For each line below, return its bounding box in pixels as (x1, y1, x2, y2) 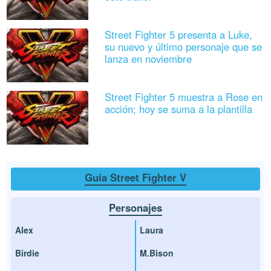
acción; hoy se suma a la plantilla (104, 102, 252, 117)
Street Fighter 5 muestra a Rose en (104, 90, 263, 105)
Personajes (109, 200, 162, 215)
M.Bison (140, 246, 174, 259)
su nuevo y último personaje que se (104, 39, 262, 54)
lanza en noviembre (104, 51, 192, 66)
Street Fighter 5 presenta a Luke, (104, 27, 252, 42)
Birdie (15, 246, 40, 259)
